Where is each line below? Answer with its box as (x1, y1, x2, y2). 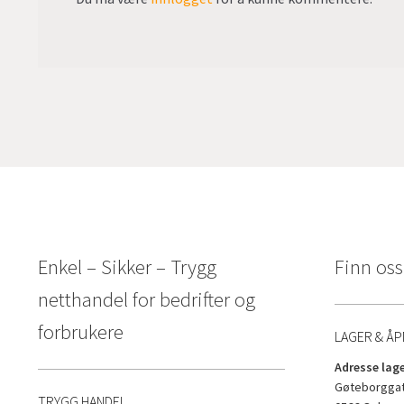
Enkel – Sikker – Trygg (37, 254, 216, 280)
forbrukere (37, 319, 124, 345)
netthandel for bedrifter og (37, 287, 255, 313)
